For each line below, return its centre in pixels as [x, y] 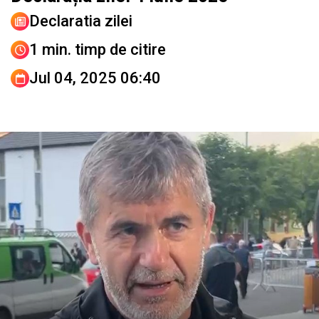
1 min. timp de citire [98, 50]
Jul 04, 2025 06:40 [95, 78]
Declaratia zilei [81, 21]
